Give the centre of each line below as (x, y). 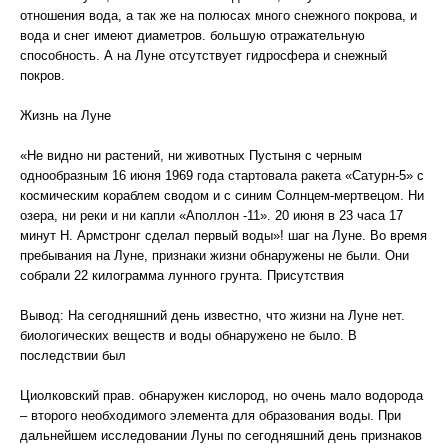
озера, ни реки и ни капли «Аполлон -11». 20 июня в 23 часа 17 (211, 215)
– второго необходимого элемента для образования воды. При (210, 415)
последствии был (73, 355)
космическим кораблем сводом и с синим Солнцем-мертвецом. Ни (222, 195)
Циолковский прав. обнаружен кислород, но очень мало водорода (221, 395)
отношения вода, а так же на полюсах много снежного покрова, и (218, 15)
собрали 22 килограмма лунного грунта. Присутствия (182, 275)
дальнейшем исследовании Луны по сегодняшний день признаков (221, 435)
